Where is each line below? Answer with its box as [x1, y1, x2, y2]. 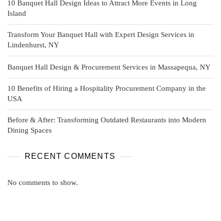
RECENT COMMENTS [25, 151, 115, 160]
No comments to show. [7, 178, 78, 186]
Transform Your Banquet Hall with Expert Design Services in [7, 30, 194, 38]
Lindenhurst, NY [7, 40, 59, 49]
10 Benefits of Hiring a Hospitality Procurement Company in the [7, 84, 206, 92]
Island [7, 9, 26, 17]
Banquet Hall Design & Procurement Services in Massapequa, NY [7, 63, 211, 71]
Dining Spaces [7, 126, 52, 134]
